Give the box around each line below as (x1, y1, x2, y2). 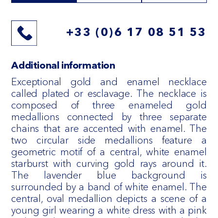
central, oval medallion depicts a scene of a (11, 193, 207, 205)
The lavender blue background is (11, 169, 207, 182)
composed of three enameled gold (11, 99, 207, 111)
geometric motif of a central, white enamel (11, 146, 207, 158)
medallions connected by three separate (11, 111, 207, 123)
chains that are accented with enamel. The (11, 123, 207, 135)
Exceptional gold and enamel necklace (11, 76, 207, 88)
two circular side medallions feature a (11, 134, 207, 146)
